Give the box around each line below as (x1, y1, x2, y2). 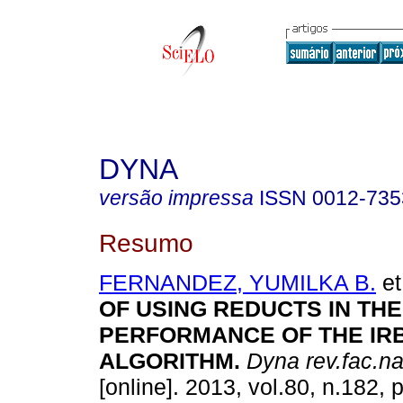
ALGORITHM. (99, 348, 240, 374)
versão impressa (99, 186, 254, 210)
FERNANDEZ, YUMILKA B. (99, 270, 376, 296)
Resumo (99, 228, 193, 257)
